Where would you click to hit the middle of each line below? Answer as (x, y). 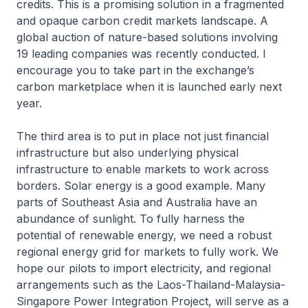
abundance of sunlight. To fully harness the (131, 219)
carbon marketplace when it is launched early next (149, 87)
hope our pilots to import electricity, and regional (144, 268)
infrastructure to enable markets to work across (143, 169)
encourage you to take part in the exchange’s (135, 70)
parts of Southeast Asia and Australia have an (137, 202)
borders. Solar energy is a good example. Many (141, 186)
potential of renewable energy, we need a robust (144, 235)
